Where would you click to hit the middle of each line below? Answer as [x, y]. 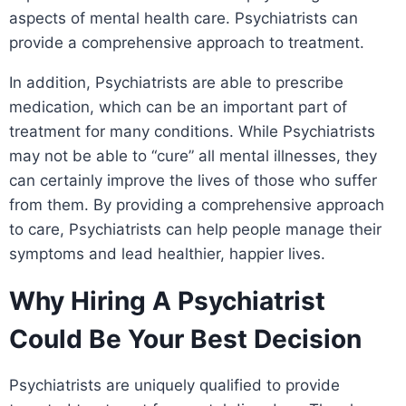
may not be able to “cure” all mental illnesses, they [193, 155]
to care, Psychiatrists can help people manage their [195, 229]
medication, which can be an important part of [178, 106]
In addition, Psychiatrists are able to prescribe [176, 82]
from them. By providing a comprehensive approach [197, 204]
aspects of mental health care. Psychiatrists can [184, 18]
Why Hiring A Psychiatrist [167, 300]
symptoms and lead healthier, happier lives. [167, 253]
